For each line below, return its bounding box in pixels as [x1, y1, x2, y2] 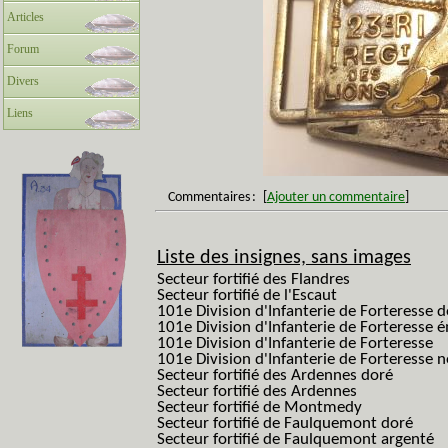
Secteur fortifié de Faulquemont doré [157, 415, 413, 432]
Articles [7, 10, 44, 24]
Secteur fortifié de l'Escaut [157, 287, 337, 304]
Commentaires [168, 190, 250, 205]
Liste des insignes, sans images [157, 248, 411, 268]
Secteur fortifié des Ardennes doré [157, 367, 393, 384]
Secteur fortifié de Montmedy [157, 399, 362, 416]
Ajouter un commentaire [267, 190, 405, 205]
